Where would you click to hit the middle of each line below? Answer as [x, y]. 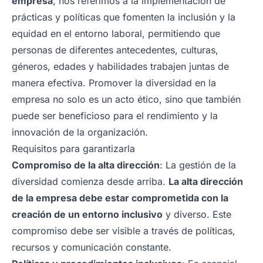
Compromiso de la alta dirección [86, 165]
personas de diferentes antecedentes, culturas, [115, 50]
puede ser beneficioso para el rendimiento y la [115, 115]
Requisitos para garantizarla [73, 148]
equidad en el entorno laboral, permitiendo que [116, 33]
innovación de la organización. [80, 132]
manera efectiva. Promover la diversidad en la [114, 82]
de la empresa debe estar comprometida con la [120, 198]
